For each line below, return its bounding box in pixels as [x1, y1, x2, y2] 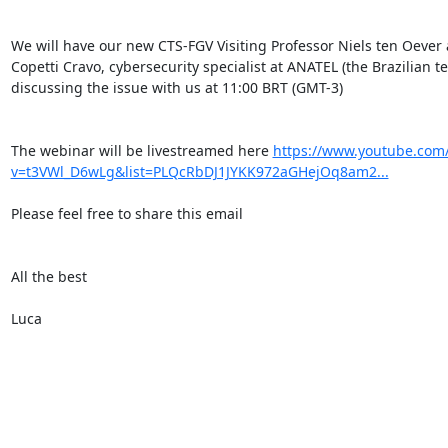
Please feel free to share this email [10, 204, 243, 223]
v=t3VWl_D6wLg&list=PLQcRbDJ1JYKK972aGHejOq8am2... [10, 162, 389, 181]
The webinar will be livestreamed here [10, 141, 273, 160]
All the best [10, 267, 87, 286]
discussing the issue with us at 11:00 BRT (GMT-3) [10, 78, 343, 97]
